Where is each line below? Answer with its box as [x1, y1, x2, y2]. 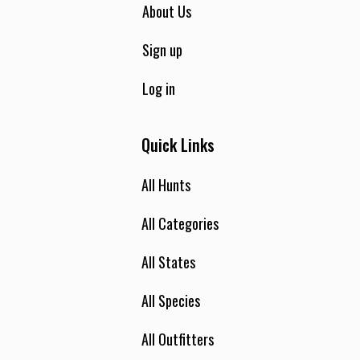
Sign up [142, 39, 182, 60]
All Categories [141, 213, 219, 234]
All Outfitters [141, 329, 214, 350]
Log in [142, 78, 175, 99]
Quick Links [141, 133, 215, 157]
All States [141, 252, 195, 272]
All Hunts [141, 174, 190, 195]
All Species [141, 290, 200, 311]
